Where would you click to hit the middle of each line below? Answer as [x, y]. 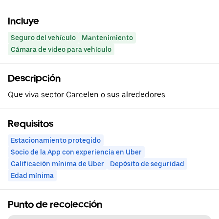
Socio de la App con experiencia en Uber [76, 152]
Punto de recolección [55, 205]
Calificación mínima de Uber [57, 164]
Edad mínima [32, 176]
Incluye [23, 21]
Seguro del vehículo [43, 38]
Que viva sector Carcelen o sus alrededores [87, 95]
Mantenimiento [107, 38]
